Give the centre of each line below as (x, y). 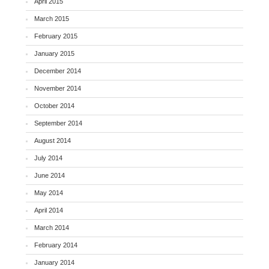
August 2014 (53, 140)
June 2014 (50, 175)
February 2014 (56, 245)
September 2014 (59, 123)
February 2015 (56, 36)
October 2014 (55, 105)
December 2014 (58, 71)
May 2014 (49, 192)
